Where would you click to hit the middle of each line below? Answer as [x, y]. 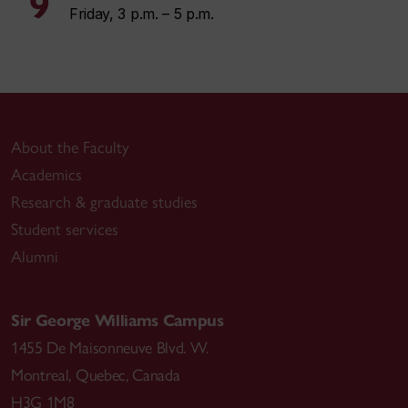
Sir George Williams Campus [117, 321]
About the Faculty [70, 148]
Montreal [40, 375]
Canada [156, 375]
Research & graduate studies [104, 202]
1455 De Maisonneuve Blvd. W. [110, 348]
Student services [65, 229]
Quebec [100, 375]
